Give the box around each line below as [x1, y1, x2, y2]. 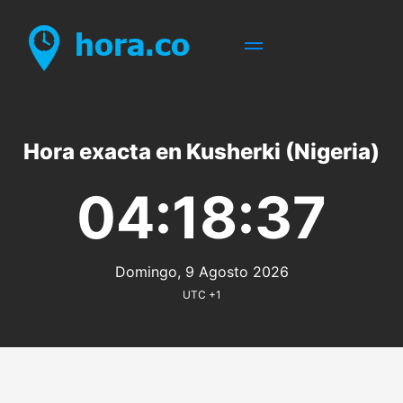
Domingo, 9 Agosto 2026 [114, 263, 289, 281]
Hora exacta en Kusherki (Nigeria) [23, 139, 380, 165]
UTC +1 [182, 288, 221, 301]
